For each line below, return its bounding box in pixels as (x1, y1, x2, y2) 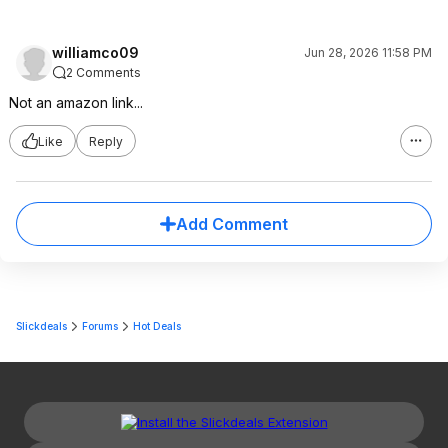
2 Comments (66, 65, 141, 80)
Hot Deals (133, 320, 181, 332)
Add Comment (176, 214, 288, 234)
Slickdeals (16, 320, 67, 332)
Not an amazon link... (9, 94, 143, 111)
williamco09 (52, 44, 139, 61)
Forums (82, 320, 118, 332)
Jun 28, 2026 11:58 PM (304, 45, 432, 60)
